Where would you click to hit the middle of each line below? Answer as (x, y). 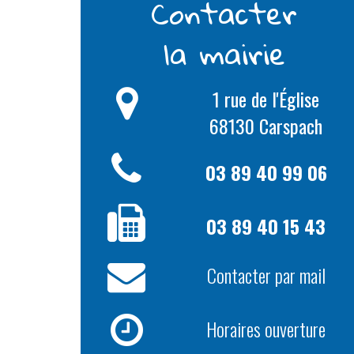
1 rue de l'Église (266, 99)
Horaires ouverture (266, 329)
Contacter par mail (266, 275)
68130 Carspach (266, 126)
